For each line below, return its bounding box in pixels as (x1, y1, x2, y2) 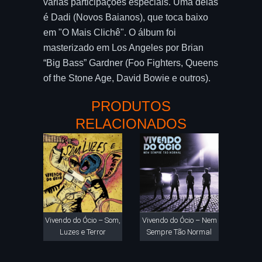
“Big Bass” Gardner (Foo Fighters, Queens (43, 58, 218, 68)
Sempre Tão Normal (147, 227, 212, 236)
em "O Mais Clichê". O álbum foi (43, 27, 176, 37)
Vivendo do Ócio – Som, (45, 216, 120, 225)
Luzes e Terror (60, 227, 106, 236)
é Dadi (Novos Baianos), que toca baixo (43, 12, 208, 22)
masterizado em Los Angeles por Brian (43, 43, 204, 53)
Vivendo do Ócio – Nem (142, 216, 217, 225)
